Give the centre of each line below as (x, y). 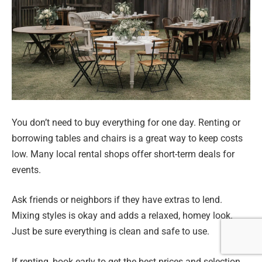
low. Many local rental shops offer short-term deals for (123, 154)
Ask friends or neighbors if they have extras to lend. (117, 200)
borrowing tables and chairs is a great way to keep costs (127, 138)
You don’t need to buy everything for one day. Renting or (126, 122)
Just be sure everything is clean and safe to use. (111, 232)
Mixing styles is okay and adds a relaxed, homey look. (122, 216)
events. (26, 170)
